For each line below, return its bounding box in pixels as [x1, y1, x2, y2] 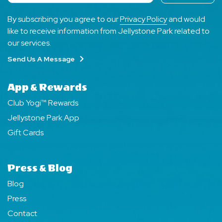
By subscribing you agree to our [7, 14, 120, 25]
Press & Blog [7, 163, 72, 174]
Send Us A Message [7, 55, 75, 64]
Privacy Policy [120, 14, 167, 25]
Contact [7, 208, 37, 219]
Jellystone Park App [7, 112, 79, 123]
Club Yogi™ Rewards [7, 98, 78, 109]
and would [167, 14, 205, 25]
